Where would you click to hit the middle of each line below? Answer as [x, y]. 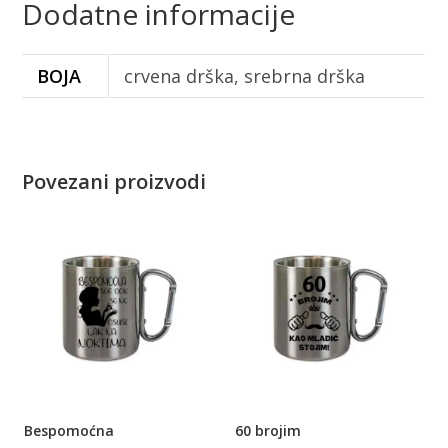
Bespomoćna [68, 431]
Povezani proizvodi [114, 182]
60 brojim [268, 431]
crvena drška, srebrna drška [245, 76]
